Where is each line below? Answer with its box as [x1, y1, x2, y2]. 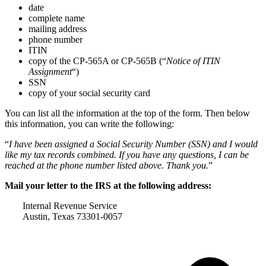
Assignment [28, 66, 72, 77]
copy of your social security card [28, 88, 150, 99]
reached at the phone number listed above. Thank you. [5, 160, 208, 171]
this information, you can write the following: [5, 119, 174, 129]
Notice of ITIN [166, 56, 220, 66]
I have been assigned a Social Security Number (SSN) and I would [9, 139, 258, 150]
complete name [28, 13, 85, 24]
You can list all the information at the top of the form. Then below [5, 108, 250, 119]
